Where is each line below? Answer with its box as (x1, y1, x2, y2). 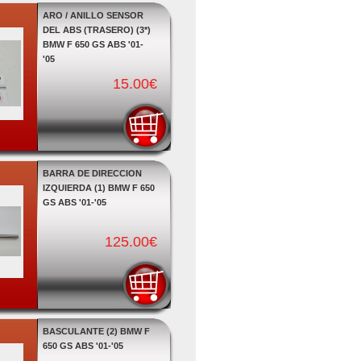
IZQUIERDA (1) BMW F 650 (42, 183, 155, 193)
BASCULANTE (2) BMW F (42, 326, 150, 336)
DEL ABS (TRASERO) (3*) (42, 25, 151, 35)
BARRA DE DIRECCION (42, 168, 142, 178)
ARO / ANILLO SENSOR (42, 10, 143, 20)
